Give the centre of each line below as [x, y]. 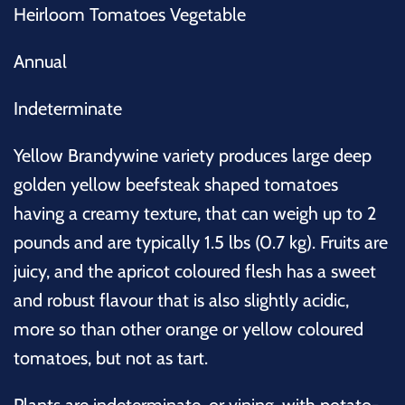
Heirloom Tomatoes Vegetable [130, 14]
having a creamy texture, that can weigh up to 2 [195, 213]
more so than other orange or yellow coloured [188, 329]
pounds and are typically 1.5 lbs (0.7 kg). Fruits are [201, 242]
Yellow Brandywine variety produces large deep [193, 155]
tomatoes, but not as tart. [111, 358]
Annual [40, 61]
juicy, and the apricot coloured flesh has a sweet [195, 271]
